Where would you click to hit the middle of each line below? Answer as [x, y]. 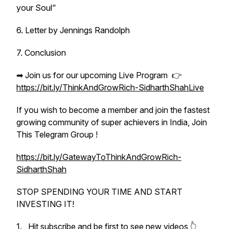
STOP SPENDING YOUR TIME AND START [99, 192]
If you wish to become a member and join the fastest [113, 110]
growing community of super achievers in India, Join [112, 122]
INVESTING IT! [46, 204]
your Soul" [36, 8]
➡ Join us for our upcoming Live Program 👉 [99, 75]
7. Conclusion [41, 53]
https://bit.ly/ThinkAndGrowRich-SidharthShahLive [110, 87]
